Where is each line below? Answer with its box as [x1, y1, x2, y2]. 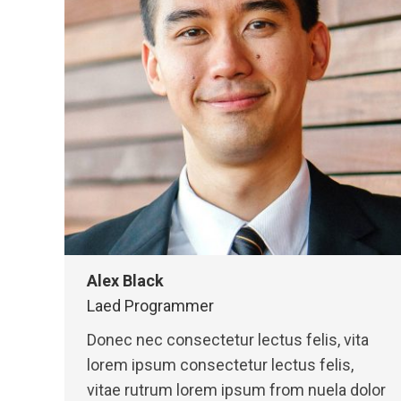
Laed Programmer [87, 296, 214, 315]
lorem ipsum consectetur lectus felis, [87, 355, 354, 374]
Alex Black [87, 271, 164, 290]
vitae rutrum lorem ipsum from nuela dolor [87, 380, 386, 399]
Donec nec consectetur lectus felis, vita [87, 330, 369, 349]
